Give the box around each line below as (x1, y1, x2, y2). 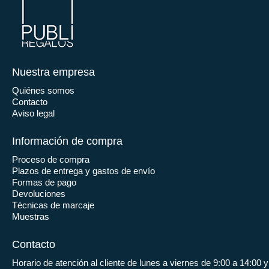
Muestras (12, 211, 49, 222)
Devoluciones (12, 188, 65, 199)
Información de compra (12, 134, 122, 147)
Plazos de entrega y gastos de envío (12, 165, 155, 176)
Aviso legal (12, 107, 55, 118)
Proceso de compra (12, 154, 89, 165)
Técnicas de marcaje (12, 199, 94, 210)
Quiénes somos (12, 85, 74, 95)
